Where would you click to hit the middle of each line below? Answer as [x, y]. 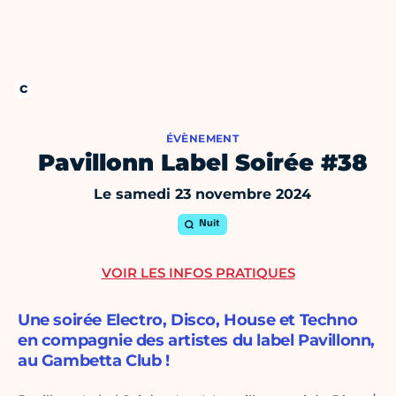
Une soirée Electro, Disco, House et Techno [188, 320]
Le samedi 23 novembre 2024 [202, 194]
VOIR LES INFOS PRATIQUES [198, 273]
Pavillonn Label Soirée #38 [202, 163]
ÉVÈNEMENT [202, 139]
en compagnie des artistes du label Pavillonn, [197, 341]
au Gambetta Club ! [94, 361]
